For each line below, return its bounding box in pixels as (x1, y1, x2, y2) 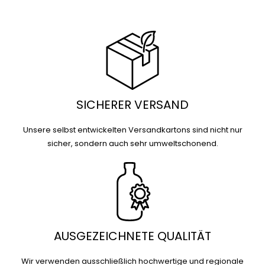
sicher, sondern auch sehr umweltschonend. (47, 138, 218, 149)
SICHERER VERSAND (76, 96, 189, 113)
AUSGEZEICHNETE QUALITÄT (54, 227, 211, 244)
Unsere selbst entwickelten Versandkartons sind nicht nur (22, 124, 243, 135)
